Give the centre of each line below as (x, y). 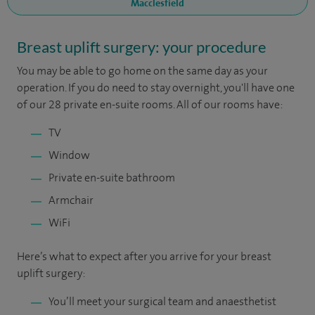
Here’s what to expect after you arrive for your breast (144, 256)
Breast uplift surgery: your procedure (142, 47)
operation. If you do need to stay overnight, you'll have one (156, 88)
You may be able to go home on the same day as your (142, 71)
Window (69, 155)
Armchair (71, 200)
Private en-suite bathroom (112, 178)
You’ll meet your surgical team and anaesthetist (162, 301)
